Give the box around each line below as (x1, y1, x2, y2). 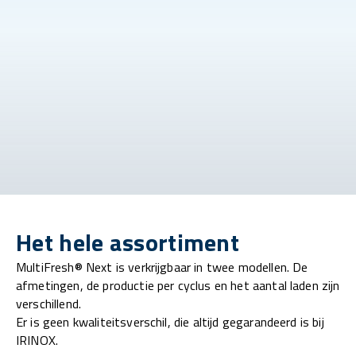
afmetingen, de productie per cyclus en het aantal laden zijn (16, 276, 340, 296)
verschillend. (16, 294, 85, 314)
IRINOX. (16, 331, 59, 350)
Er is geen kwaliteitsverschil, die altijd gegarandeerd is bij (16, 312, 324, 332)
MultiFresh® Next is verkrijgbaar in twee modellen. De (16, 257, 308, 277)
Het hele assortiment (16, 224, 239, 261)
